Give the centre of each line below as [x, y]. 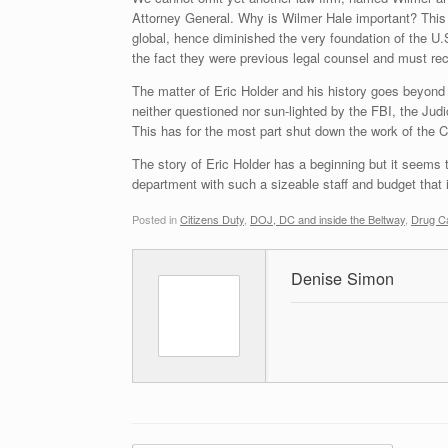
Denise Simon [342, 278]
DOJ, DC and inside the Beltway [327, 219]
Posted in [156, 219]
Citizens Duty [212, 219]
